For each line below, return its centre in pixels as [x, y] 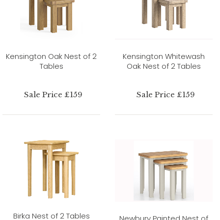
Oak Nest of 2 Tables [164, 66]
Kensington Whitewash [164, 56]
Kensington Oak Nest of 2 [51, 56]
